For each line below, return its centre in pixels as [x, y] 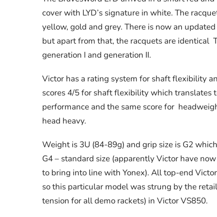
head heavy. [64, 121]
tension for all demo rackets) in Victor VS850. [125, 201]
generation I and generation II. [97, 55]
